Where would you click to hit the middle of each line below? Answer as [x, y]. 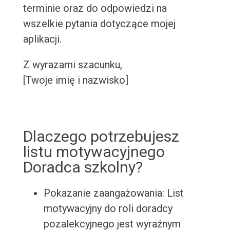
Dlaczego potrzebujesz [101, 137]
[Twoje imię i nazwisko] [75, 80]
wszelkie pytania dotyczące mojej [99, 24]
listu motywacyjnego [94, 152]
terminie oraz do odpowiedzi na [95, 8]
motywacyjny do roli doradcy [108, 209]
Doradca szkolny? [83, 167]
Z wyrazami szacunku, [72, 65]
